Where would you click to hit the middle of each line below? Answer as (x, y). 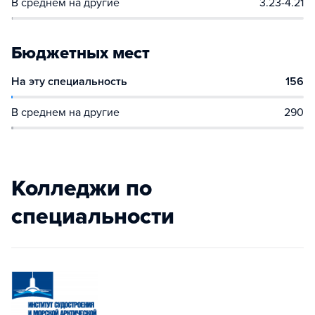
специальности (93, 217)
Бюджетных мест (81, 53)
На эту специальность (69, 82)
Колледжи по (82, 188)
